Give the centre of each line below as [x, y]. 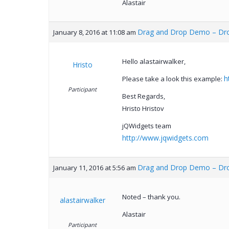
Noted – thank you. [151, 197]
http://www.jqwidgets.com [165, 138]
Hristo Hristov [143, 109]
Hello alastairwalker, [154, 62]
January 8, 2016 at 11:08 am [94, 32]
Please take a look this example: [173, 79]
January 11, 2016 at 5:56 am [94, 168]
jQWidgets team [146, 126]
